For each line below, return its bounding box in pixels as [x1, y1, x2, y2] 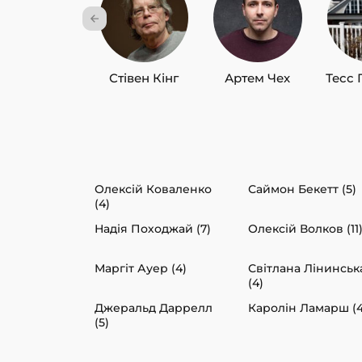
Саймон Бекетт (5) [248, 182, 356, 197]
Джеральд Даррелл [95, 301, 213, 316]
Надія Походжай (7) [95, 221, 211, 237]
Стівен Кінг [108, 70, 179, 86]
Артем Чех [225, 70, 291, 86]
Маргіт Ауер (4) [95, 261, 187, 276]
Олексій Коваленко [95, 182, 212, 197]
